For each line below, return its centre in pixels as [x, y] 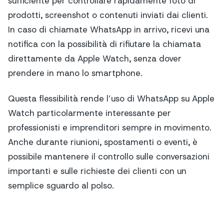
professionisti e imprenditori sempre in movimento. [109, 127]
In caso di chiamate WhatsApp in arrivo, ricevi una [109, 30]
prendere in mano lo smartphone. [75, 73]
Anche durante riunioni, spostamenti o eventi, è [103, 142]
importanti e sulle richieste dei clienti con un [97, 171]
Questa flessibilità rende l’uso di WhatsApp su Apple [111, 98]
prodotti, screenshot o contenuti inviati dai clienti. [108, 15]
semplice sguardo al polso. [61, 185]
